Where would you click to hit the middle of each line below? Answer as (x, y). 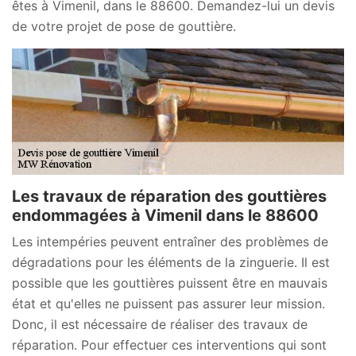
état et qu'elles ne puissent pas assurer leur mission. (168, 303)
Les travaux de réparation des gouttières (169, 196)
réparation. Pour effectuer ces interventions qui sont (169, 344)
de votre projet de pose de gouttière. (124, 26)
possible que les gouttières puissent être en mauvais (170, 282)
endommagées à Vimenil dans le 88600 (165, 215)
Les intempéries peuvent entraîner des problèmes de (170, 241)
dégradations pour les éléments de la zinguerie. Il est (171, 262)
